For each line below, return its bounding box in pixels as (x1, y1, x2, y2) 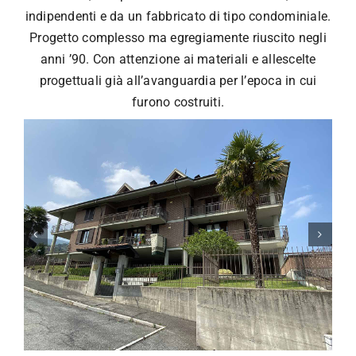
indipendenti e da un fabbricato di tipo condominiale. (25, 8, 331, 24)
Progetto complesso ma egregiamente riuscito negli (29, 29, 327, 45)
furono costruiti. (131, 94, 225, 110)
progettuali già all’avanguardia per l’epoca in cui (39, 72, 317, 88)
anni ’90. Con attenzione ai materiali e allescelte (40, 51, 316, 67)
